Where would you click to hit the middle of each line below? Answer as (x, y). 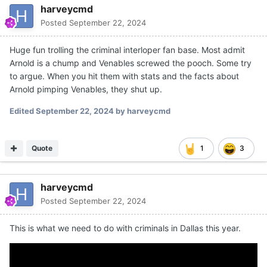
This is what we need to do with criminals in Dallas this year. (126, 228)
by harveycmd (142, 111)
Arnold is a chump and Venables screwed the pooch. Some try (131, 63)
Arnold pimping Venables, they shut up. (86, 89)
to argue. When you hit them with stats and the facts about (124, 76)
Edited (23, 111)
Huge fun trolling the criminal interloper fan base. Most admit (127, 49)
